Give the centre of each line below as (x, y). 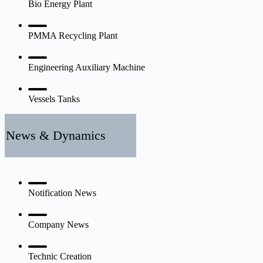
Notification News (62, 193)
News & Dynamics (56, 135)
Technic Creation (60, 256)
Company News (58, 224)
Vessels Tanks (54, 99)
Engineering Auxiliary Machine (87, 67)
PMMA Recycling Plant (73, 35)
